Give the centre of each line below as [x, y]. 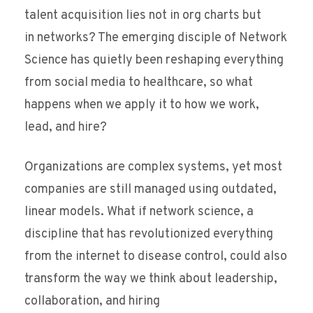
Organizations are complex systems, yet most [153, 168]
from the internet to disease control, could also [156, 257]
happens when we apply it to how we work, [142, 105]
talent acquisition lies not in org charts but [143, 16]
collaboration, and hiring [92, 302]
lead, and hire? [66, 128]
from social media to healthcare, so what [139, 83]
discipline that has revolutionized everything [149, 235]
